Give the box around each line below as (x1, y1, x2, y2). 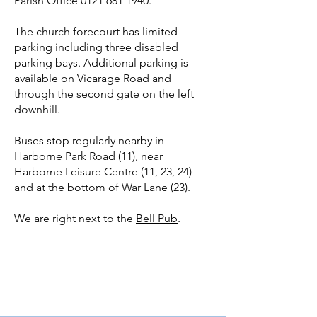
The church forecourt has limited (14, 25, 178, 38)
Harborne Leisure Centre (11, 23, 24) (14, 165, 192, 178)
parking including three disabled (14, 40, 178, 54)
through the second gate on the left (14, 87, 194, 100)
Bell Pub (136, 212, 178, 225)
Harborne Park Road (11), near (14, 149, 163, 163)
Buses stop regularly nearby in (14, 134, 164, 147)
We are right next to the (14, 212, 136, 225)
